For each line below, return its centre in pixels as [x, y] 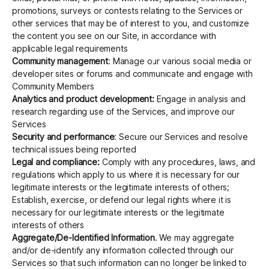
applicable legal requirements [70, 49]
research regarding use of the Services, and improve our [123, 112]
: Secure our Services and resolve [181, 137]
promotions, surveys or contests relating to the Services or [128, 11]
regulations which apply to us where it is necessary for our [126, 175]
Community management [60, 61]
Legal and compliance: [56, 162]
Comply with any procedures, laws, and [177, 162]
